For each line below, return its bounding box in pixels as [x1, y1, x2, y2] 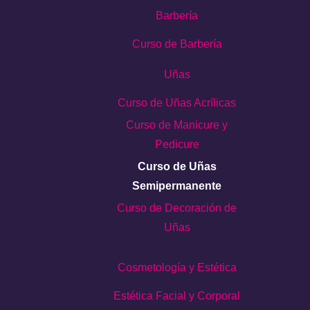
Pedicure [154, 138, 199, 151]
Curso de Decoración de [117, 202, 237, 215]
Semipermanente [132, 180, 222, 192]
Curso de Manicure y [126, 119, 228, 131]
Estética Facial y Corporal [113, 289, 241, 302]
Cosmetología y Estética [117, 261, 237, 273]
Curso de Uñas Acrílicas [118, 97, 237, 109]
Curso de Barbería [131, 37, 222, 50]
